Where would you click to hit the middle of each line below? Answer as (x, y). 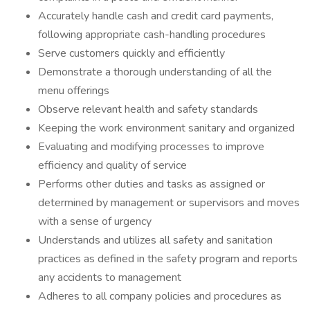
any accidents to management (110, 277)
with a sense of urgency (95, 221)
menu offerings (74, 91)
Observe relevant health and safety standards (148, 109)
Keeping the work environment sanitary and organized (166, 128)
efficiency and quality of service (112, 165)
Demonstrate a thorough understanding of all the (155, 72)
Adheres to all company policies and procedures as (160, 296)
